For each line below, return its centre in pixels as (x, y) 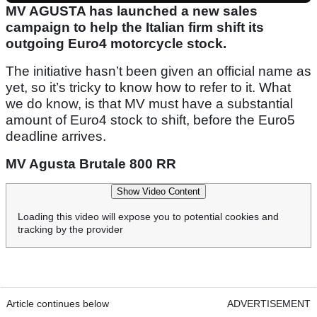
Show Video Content (158, 192)
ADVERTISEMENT (269, 304)
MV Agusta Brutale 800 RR (91, 164)
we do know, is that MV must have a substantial (149, 104)
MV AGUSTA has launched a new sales (132, 11)
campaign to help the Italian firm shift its (135, 28)
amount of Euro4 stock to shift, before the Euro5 (150, 120)
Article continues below (58, 304)
